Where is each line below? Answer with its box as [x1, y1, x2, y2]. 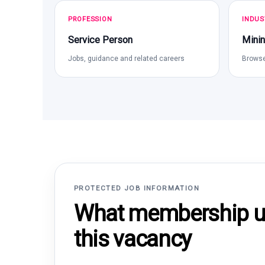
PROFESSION [68, 15, 112, 23]
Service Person [68, 34, 132, 46]
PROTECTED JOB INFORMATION [74, 184, 200, 192]
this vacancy [74, 226, 191, 252]
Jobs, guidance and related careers [68, 54, 185, 63]
